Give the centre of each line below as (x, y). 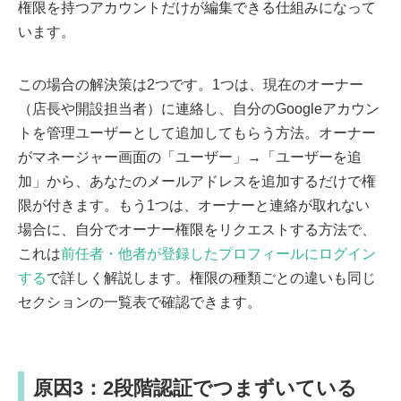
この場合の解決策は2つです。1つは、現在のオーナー (191, 84)
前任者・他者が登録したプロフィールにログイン (218, 253)
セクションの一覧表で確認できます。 (140, 302)
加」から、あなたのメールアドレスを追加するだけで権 (197, 181)
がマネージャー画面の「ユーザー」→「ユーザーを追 (190, 157)
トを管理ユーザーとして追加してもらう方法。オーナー (197, 132)
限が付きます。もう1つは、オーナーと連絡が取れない (194, 205)
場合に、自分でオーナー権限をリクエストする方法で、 (197, 229)
